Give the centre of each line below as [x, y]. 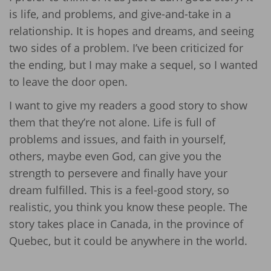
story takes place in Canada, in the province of [126, 224]
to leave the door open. [68, 82]
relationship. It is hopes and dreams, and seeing [132, 31]
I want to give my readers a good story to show [128, 105]
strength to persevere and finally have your [118, 173]
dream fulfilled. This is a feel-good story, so [119, 190]
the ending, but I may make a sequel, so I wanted [133, 65]
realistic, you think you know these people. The [128, 207]
